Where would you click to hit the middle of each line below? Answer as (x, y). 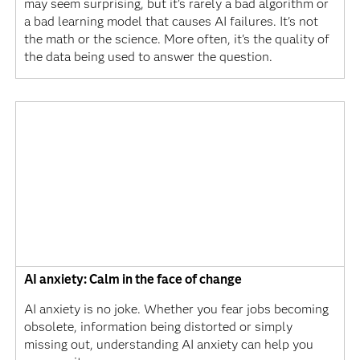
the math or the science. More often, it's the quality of (176, 39)
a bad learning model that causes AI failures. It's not (171, 22)
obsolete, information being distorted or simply (158, 327)
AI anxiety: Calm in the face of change (133, 280)
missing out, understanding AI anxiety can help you (168, 345)
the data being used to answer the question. (148, 57)
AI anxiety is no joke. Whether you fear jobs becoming (176, 309)
